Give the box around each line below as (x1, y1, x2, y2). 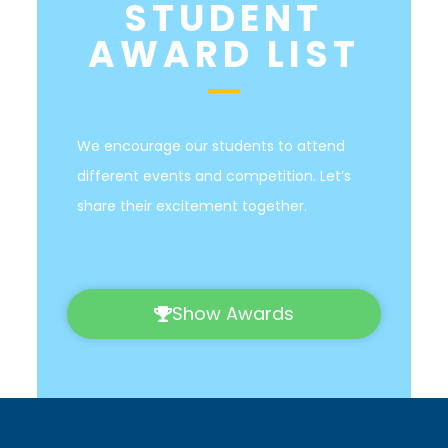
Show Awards (171, 301, 294, 326)
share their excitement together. (76, 196, 311, 216)
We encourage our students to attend (76, 136, 345, 156)
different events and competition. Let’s (76, 166, 351, 186)
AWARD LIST (87, 29, 360, 80)
